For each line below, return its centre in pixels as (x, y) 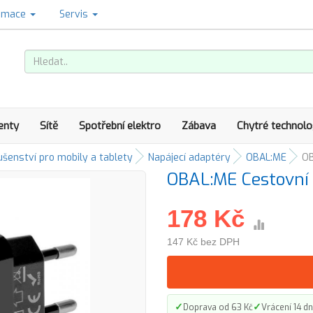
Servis (75, 14)
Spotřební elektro (120, 126)
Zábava (199, 126)
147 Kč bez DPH (203, 242)
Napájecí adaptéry (189, 158)
